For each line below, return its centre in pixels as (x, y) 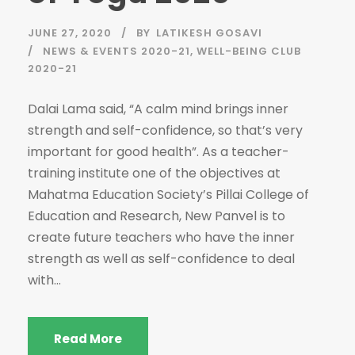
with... (44, 280)
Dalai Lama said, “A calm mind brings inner (158, 109)
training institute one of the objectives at (154, 173)
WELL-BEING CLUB (249, 51)
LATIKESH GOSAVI (209, 33)
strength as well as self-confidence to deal (161, 259)
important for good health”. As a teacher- (158, 152)
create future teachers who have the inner (161, 237)
